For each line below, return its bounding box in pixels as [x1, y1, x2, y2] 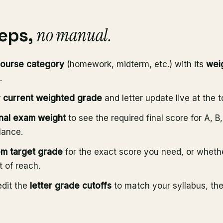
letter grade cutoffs [30, 181, 111, 191]
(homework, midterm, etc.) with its [64, 59, 206, 69]
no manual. [36, 23, 112, 47]
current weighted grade [3, 93, 102, 103]
